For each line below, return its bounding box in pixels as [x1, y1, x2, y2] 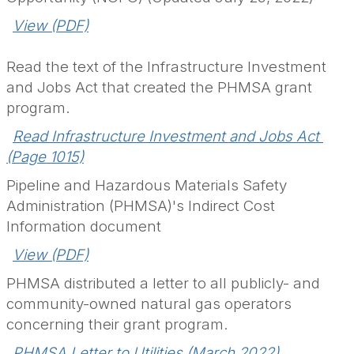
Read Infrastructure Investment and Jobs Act [13, 127, 319, 146]
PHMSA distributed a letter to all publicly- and [6, 274, 320, 293]
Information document [6, 217, 161, 236]
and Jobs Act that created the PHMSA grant [6, 78, 312, 97]
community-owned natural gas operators [6, 295, 292, 314]
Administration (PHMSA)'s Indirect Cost [6, 197, 275, 216]
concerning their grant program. [6, 315, 228, 334]
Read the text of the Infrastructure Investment [6, 58, 326, 77]
